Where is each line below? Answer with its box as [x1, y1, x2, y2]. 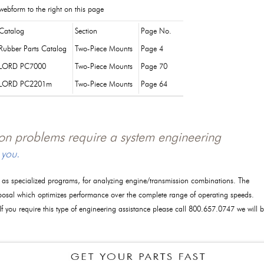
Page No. [141, 28, 171, 35]
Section [75, 28, 97, 35]
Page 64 [141, 81, 167, 88]
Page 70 [141, 63, 167, 71]
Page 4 [141, 45, 163, 53]
